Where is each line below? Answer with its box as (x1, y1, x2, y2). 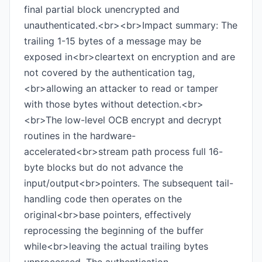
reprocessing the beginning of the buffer (24, 225, 204, 236)
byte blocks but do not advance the (24, 161, 183, 173)
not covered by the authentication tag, (24, 67, 195, 78)
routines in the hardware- (24, 130, 136, 142)
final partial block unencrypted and (24, 4, 180, 15)
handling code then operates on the (24, 193, 182, 205)
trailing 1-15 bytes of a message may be (24, 35, 201, 47)
